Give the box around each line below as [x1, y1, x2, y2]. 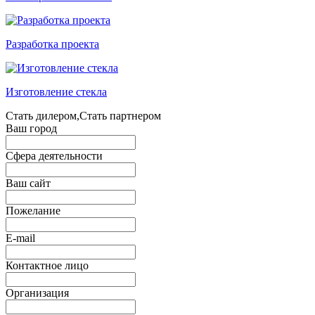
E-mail [6, 232, 35, 244]
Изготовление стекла [6, 86, 107, 98]
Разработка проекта [6, 38, 99, 50]
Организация [6, 287, 69, 299]
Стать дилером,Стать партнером [6, 110, 161, 122]
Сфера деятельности [6, 150, 103, 162]
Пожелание [6, 205, 60, 217]
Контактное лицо [6, 259, 89, 271]
